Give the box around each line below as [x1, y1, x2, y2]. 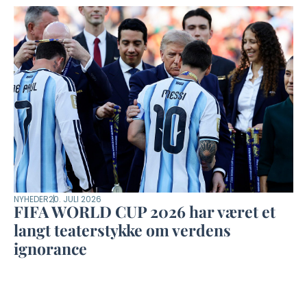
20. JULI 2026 [49, 193, 101, 206]
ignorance [14, 238, 87, 260]
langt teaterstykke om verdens [14, 219, 231, 241]
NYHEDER [14, 193, 49, 206]
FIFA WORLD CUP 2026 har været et [14, 201, 275, 223]
